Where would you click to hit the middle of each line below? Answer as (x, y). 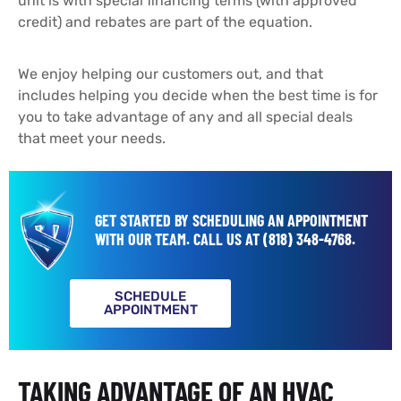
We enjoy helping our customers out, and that (171, 73)
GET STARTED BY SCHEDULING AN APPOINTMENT (231, 220)
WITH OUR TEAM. (144, 239)
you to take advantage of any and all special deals (185, 116)
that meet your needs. (92, 138)
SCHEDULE (151, 297)
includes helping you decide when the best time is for (198, 95)
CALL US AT (228, 239)
